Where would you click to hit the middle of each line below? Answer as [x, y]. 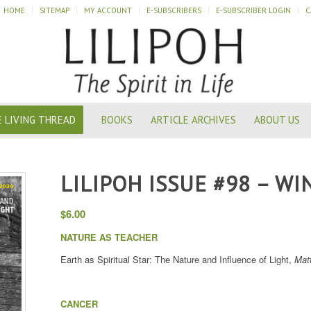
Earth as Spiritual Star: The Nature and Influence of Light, [177, 260]
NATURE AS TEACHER [109, 237]
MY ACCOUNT [108, 10]
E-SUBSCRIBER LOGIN [253, 10]
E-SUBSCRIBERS [174, 10]
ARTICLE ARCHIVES [193, 120]
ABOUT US [277, 120]
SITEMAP [54, 10]
